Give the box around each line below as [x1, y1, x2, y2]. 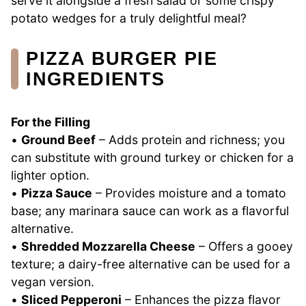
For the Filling [11, 115, 90, 130]
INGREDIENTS [26, 68, 165, 89]
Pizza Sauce [21, 186, 92, 201]
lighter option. [11, 168, 89, 183]
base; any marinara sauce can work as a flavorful [11, 204, 289, 219]
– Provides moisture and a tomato [92, 186, 286, 201]
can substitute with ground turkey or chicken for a [11, 150, 294, 165]
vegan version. [11, 275, 94, 290]
